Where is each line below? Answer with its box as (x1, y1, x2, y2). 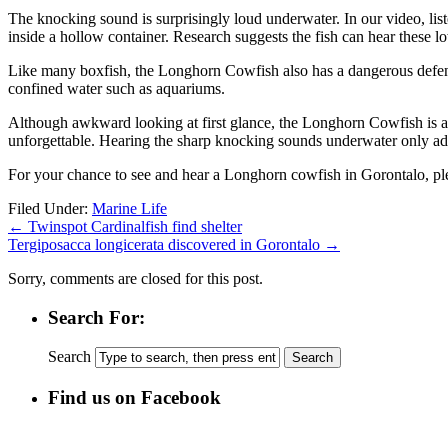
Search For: (48, 306, 145, 328)
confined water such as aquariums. (8, 79, 225, 97)
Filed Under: (8, 199, 92, 217)
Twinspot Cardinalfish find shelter (24, 217, 242, 235)
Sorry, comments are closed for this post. (8, 269, 263, 287)
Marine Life (92, 199, 167, 217)
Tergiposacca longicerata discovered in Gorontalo (8, 235, 324, 253)
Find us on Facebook (48, 387, 221, 409)
